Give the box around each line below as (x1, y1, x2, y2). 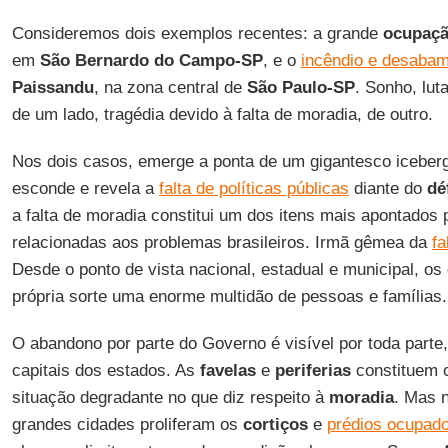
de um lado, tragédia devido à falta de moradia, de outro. (11, 105, 433, 124)
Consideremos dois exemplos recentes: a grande (11, 24, 383, 43)
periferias (274, 361, 351, 380)
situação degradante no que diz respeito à (11, 388, 329, 407)
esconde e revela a (11, 179, 159, 198)
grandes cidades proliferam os (11, 415, 243, 434)
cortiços (242, 415, 308, 434)
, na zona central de (93, 78, 247, 97)
